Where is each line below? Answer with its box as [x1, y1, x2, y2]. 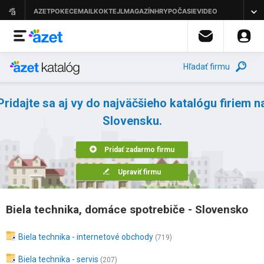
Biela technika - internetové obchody [18, 232, 153, 242]
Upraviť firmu [118, 168, 161, 176]
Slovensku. [102, 114, 162, 128]
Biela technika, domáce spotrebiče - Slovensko [6, 203, 248, 216]
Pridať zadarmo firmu [104, 146, 174, 154]
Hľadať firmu [183, 62, 230, 71]
